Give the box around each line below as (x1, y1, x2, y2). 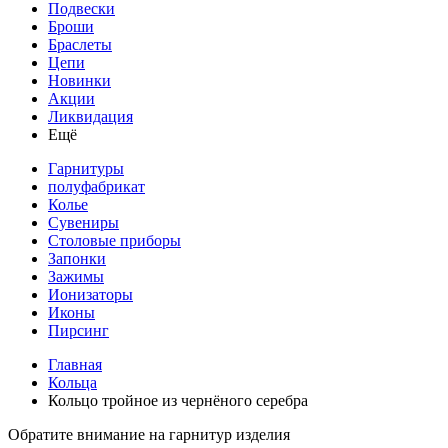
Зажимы (48, 268, 104, 285)
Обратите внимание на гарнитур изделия (8, 426, 290, 443)
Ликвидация (48, 108, 133, 125)
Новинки (48, 72, 111, 89)
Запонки (48, 250, 106, 267)
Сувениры (48, 214, 119, 231)
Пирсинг (48, 322, 109, 339)
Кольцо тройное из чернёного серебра (48, 392, 308, 409)
